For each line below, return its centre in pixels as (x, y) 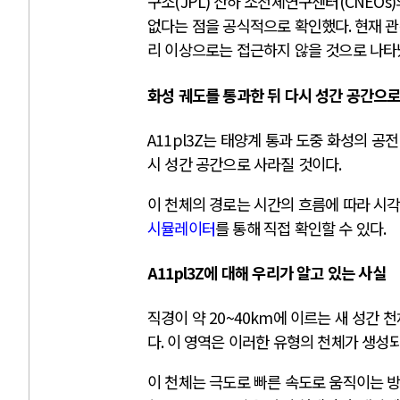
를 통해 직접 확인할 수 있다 (300, 228)
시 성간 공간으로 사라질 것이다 (243, 164)
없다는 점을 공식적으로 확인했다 (248, 26)
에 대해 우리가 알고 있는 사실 (295, 273)
